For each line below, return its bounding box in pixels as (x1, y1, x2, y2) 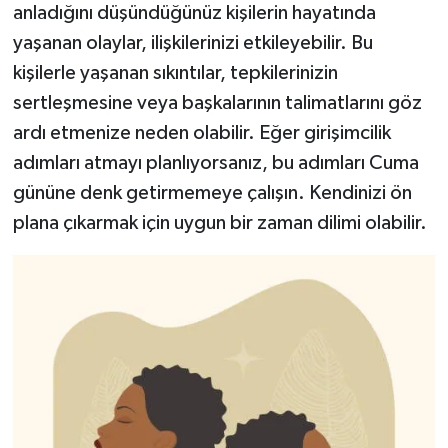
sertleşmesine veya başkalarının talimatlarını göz (12, 92, 422, 113)
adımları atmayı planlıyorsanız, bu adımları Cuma (12, 152, 419, 173)
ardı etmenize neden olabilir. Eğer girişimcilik (12, 122, 391, 143)
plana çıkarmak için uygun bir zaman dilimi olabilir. (12, 212, 427, 233)
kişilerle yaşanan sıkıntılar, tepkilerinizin (12, 62, 338, 83)
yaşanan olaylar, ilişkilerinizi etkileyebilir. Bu (12, 32, 373, 53)
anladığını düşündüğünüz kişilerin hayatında (12, 2, 376, 23)
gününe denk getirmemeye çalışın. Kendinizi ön (12, 182, 412, 203)
